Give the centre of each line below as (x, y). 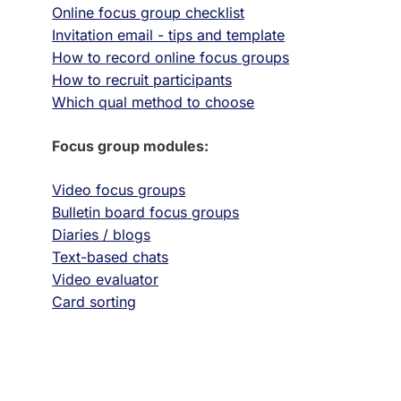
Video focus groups (119, 190)
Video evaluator (106, 279)
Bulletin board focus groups (146, 212)
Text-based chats (111, 257)
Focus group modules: (131, 146)
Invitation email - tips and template (169, 35)
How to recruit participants (142, 80)
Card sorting (94, 302)
